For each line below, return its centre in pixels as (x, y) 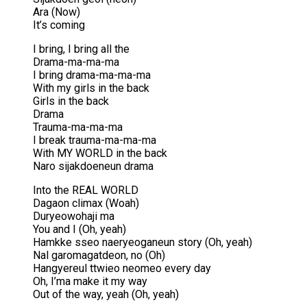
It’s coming (59, 25)
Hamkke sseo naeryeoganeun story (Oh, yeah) (143, 243)
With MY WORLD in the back (100, 153)
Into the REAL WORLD (86, 191)
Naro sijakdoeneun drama (93, 167)
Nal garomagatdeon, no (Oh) (99, 256)
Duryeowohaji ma (74, 217)
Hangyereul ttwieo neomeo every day (122, 269)
